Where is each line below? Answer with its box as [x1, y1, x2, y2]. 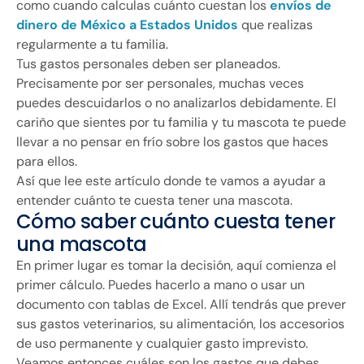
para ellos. [16, 153, 77, 171]
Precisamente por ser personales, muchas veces [16, 75, 304, 93]
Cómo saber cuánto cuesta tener [16, 208, 335, 236]
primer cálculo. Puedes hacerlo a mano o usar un [16, 276, 305, 294]
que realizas [238, 16, 313, 34]
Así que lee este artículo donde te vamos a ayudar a [16, 172, 326, 190]
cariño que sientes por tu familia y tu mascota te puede [16, 114, 346, 132]
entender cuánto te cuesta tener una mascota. [16, 192, 292, 210]
